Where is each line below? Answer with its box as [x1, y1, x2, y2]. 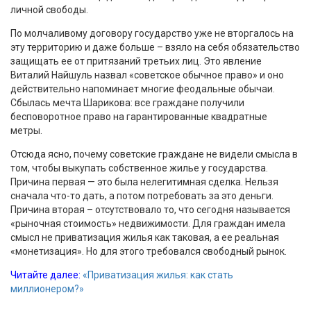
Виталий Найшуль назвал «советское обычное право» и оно [10, 69, 284, 81]
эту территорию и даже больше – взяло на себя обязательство [10, 41, 300, 53]
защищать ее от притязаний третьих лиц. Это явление [10, 55, 262, 67]
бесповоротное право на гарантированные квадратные [10, 110, 267, 122]
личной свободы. [10, 3, 88, 15]
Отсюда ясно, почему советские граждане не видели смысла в [10, 148, 298, 160]
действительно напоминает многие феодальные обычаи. [10, 83, 275, 94]
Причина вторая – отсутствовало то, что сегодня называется [10, 203, 290, 215]
